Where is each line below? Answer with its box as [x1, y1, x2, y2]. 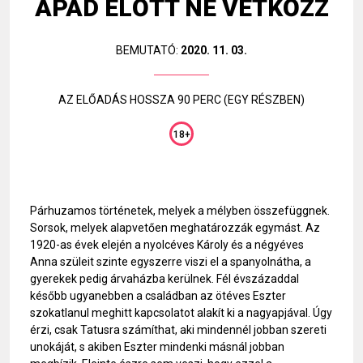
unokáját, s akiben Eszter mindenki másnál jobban [30, 340, 284, 353]
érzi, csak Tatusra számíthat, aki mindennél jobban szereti [30, 323, 327, 336]
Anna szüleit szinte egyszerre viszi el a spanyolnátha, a [30, 255, 311, 268]
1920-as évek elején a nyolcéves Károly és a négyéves [30, 238, 304, 251]
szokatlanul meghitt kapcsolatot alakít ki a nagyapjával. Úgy [30, 306, 332, 319]
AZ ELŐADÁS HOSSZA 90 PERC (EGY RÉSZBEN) [58, 93, 305, 106]
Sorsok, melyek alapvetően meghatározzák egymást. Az [30, 221, 320, 234]
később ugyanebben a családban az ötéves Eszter [30, 289, 286, 302]
